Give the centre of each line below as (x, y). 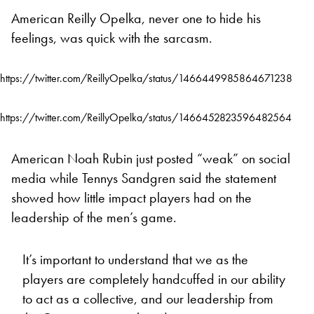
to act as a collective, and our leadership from (148, 298)
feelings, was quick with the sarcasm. (112, 37)
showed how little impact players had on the (131, 197)
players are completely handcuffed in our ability (154, 279)
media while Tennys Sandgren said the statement (144, 178)
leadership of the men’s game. (94, 217)
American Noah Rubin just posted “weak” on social (151, 158)
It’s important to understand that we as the (135, 259)
